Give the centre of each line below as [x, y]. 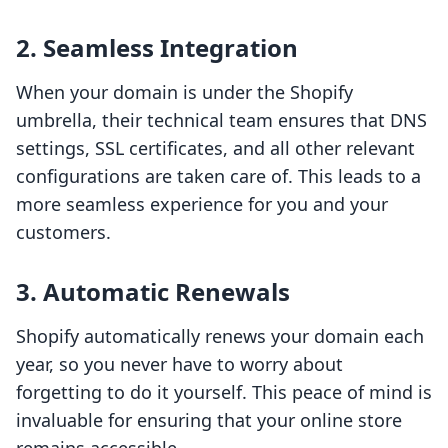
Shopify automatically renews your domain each [220, 336]
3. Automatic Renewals [153, 292]
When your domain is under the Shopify [184, 92]
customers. [63, 232]
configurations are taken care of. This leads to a [218, 176]
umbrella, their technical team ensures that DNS [221, 120]
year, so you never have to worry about [179, 364]
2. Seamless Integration [157, 48]
